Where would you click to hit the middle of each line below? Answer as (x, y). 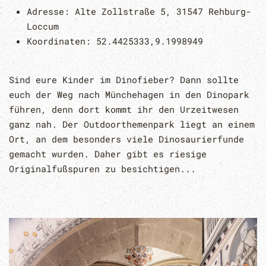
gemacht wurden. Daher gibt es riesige (108, 154)
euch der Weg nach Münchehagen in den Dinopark (129, 95)
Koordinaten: (61, 41)
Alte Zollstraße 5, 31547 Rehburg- (163, 12)
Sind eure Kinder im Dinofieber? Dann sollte (124, 80)
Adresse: (51, 12)
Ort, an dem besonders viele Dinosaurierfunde (126, 139)
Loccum (43, 26)
